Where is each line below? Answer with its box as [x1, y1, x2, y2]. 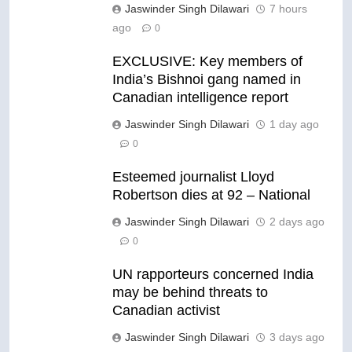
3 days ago [269, 331, 324, 344]
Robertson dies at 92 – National [112, 187, 310, 203]
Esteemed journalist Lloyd [112, 169, 274, 185]
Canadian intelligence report [112, 90, 288, 106]
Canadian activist [112, 302, 220, 319]
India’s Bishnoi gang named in [112, 71, 301, 88]
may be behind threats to [112, 284, 268, 301]
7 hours [269, 2, 307, 16]
